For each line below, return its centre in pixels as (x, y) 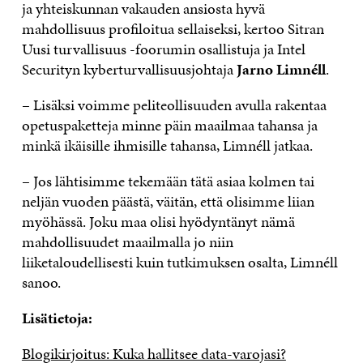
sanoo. (41, 282)
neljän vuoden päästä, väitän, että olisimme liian (168, 201)
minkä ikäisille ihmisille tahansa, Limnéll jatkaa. (167, 145)
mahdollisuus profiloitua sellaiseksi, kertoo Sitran (173, 28)
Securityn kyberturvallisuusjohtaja (129, 69)
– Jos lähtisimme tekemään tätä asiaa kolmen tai (168, 181)
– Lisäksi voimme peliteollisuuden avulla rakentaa (174, 105)
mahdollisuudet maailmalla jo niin (127, 241)
